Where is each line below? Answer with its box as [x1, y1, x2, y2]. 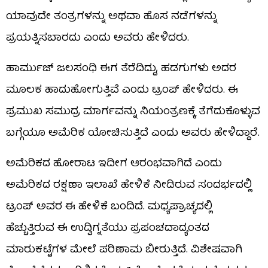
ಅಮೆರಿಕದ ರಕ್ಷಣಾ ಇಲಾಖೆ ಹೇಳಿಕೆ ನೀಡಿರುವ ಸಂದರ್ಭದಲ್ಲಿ [6, 176, 252, 195]
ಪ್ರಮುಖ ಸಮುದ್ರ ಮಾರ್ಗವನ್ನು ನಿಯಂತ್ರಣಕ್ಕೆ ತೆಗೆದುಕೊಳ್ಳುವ [6, 102, 260, 121]
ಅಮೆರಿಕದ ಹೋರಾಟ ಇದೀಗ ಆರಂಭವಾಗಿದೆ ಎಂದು [6, 154, 222, 173]
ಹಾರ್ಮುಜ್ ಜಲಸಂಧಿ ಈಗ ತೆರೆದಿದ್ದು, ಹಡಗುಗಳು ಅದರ [6, 59, 236, 78]
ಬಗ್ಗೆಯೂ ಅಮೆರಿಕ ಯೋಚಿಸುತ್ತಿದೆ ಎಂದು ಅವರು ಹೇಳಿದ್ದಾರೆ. [6, 124, 260, 143]
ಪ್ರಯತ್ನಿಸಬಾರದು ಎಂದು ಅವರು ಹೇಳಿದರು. [6, 29, 189, 48]
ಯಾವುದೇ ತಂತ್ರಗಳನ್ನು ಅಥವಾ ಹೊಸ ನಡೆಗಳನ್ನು [6, 7, 217, 26]
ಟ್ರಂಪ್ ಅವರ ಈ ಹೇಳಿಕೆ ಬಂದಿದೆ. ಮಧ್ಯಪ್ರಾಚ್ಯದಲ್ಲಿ [6, 197, 212, 217]
